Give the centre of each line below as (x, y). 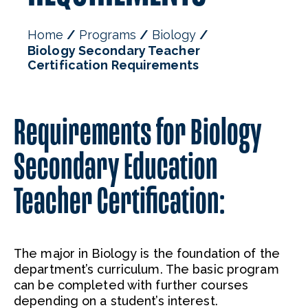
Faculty (154, 9)
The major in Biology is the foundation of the (147, 253)
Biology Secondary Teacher (114, 51)
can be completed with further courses (131, 285)
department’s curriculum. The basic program (146, 269)
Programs (108, 35)
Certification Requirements (113, 65)
